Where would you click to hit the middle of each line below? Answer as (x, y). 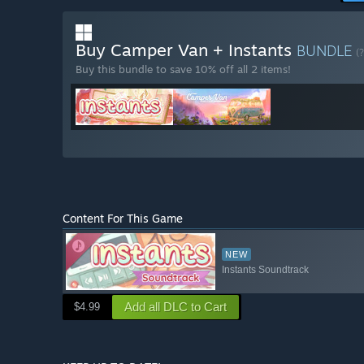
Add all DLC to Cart (175, 306)
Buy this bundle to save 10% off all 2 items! (183, 69)
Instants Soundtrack (265, 269)
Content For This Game (123, 219)
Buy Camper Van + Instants (186, 50)
